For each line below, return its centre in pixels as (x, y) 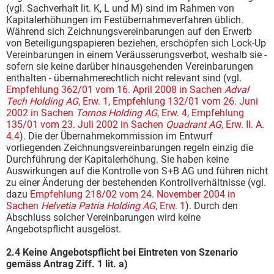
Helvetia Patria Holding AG (98, 206)
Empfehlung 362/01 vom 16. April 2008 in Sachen (115, 89)
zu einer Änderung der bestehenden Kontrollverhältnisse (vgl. (136, 182)
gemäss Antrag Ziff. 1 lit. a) (67, 264)
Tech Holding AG (42, 101)
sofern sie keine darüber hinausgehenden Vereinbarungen (130, 66)
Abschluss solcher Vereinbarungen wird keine (103, 217)
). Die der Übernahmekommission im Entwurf (116, 136)
